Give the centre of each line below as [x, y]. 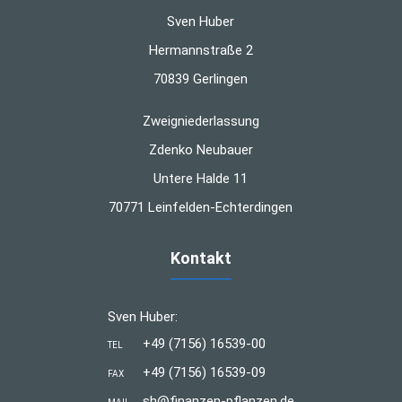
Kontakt [201, 258]
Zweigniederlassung [201, 121]
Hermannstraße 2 [201, 50]
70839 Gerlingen [201, 79]
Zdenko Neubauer [201, 149]
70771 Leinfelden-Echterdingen [201, 207]
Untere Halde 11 [201, 178]
